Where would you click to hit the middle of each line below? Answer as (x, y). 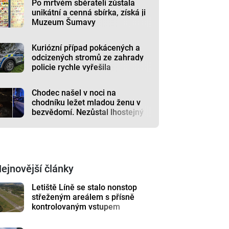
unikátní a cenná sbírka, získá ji (89, 13)
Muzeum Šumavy (64, 22)
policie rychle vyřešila (72, 67)
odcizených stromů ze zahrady (88, 58)
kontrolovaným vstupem (76, 207)
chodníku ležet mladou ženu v (86, 102)
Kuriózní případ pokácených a (86, 48)
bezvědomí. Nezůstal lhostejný (88, 112)
